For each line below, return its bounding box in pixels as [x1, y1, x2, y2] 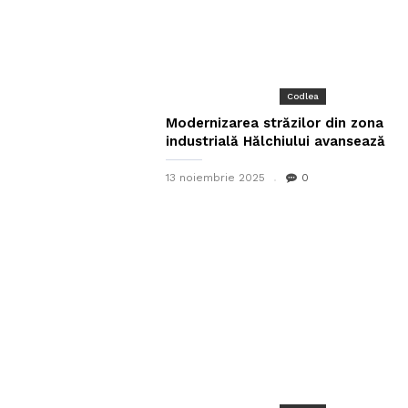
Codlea [286, 91, 319, 101]
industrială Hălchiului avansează [166, 133, 385, 149]
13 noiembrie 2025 [166, 171, 265, 184]
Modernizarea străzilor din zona [166, 115, 383, 131]
